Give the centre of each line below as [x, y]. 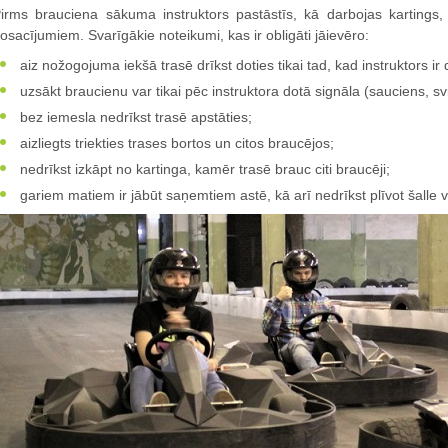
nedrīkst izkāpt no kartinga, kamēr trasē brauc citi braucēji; [203, 168]
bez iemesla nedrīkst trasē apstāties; [134, 116]
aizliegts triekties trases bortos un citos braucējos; [175, 142]
